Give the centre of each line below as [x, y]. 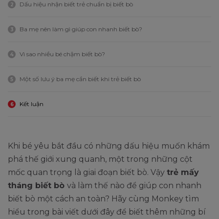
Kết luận [32, 104]
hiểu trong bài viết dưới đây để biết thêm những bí [107, 212]
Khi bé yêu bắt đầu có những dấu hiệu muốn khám [109, 146]
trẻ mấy [183, 172]
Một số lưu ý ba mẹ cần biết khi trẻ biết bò [80, 79]
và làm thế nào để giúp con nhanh [134, 185]
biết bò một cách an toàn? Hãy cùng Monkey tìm [103, 198]
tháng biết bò [37, 185]
